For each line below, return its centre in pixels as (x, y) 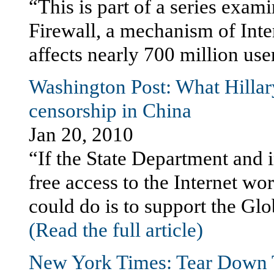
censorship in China (110, 111)
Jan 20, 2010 (81, 135)
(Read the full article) (116, 230)
